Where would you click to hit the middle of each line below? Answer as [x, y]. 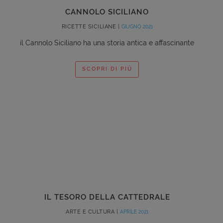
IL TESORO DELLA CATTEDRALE [107, 197]
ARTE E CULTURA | [93, 212]
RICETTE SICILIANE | [91, 26]
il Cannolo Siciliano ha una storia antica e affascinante [107, 43]
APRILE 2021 [134, 212]
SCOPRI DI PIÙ [107, 69]
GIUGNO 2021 [137, 26]
